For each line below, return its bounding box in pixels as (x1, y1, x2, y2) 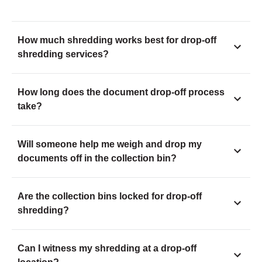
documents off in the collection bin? (18, 153, 177, 164)
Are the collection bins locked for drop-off (18, 191, 202, 202)
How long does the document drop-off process (18, 87, 225, 98)
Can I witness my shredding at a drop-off (18, 243, 196, 254)
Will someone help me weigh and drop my (18, 139, 202, 150)
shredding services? (18, 49, 109, 60)
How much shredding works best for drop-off (18, 35, 216, 46)
